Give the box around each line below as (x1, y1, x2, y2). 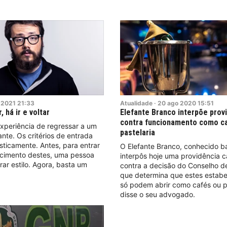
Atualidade (120, 99, 153, 107)
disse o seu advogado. (120, 190, 196, 199)
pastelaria (120, 127, 156, 137)
